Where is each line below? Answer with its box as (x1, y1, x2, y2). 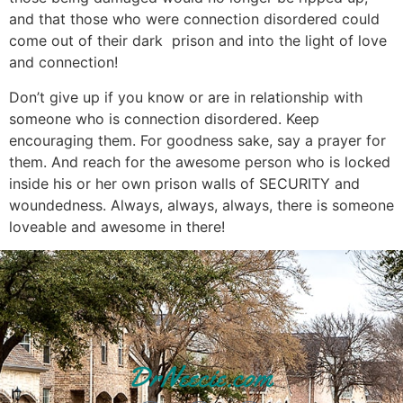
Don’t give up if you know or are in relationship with (9, 87, 363, 106)
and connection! (9, 53, 118, 72)
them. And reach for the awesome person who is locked (9, 152, 390, 171)
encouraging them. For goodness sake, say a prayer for (9, 130, 386, 149)
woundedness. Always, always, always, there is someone (9, 195, 394, 214)
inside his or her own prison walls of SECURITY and (9, 174, 360, 193)
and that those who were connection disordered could (9, 10, 380, 29)
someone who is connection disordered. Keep (9, 109, 319, 128)
